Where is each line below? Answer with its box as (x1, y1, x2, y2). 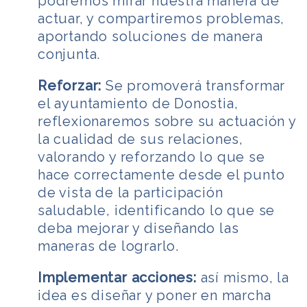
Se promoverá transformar (101, 77, 286, 94)
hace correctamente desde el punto (38, 166, 285, 183)
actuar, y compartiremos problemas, (38, 10, 285, 27)
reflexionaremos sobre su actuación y (38, 112, 296, 130)
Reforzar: (38, 77, 102, 94)
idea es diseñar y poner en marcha (38, 286, 271, 304)
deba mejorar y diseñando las (38, 219, 239, 236)
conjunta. (38, 45, 101, 62)
